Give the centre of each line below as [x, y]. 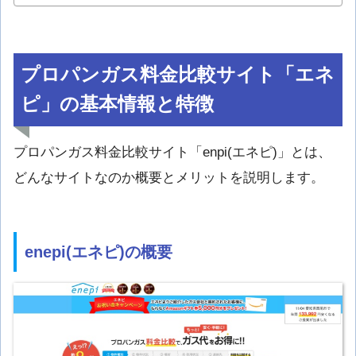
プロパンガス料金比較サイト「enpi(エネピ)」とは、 [172, 152]
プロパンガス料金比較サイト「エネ [178, 74]
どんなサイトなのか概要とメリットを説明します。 [169, 177]
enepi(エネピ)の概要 [99, 252]
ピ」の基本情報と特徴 [118, 104]
